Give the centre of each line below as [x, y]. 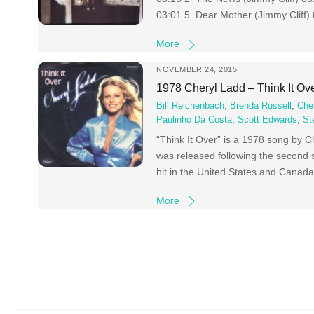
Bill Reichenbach [191, 106]
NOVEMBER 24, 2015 [197, 70]
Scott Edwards [268, 120]
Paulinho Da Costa [194, 120]
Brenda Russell [261, 106]
